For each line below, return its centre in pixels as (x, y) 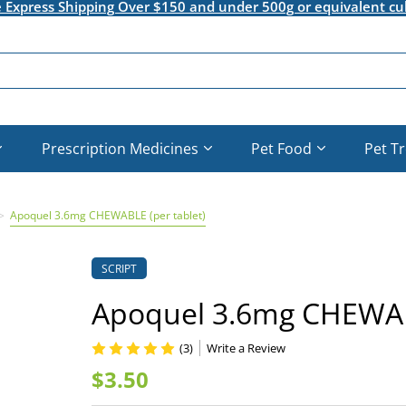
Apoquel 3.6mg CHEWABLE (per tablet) (107, 215)
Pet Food (282, 148)
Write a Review (246, 348)
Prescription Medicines (120, 148)
